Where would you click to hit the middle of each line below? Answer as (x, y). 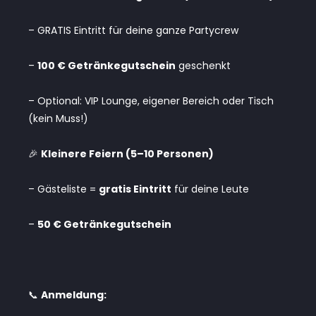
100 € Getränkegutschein (107, 65)
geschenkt (203, 65)
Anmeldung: (74, 294)
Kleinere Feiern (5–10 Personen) (127, 153)
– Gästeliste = (63, 189)
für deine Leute (210, 189)
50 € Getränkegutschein (104, 224)
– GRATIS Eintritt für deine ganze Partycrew (133, 30)
